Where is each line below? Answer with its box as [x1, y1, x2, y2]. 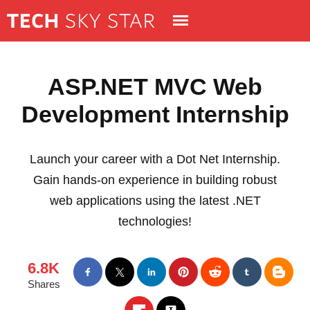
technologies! [118, 215, 192, 228]
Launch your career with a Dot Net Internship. [30, 152, 280, 166]
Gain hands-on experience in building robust [33, 173, 277, 187]
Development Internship [21, 101, 289, 127]
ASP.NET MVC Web [48, 73, 262, 100]
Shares [27, 278, 60, 290]
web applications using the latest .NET [49, 194, 261, 208]
